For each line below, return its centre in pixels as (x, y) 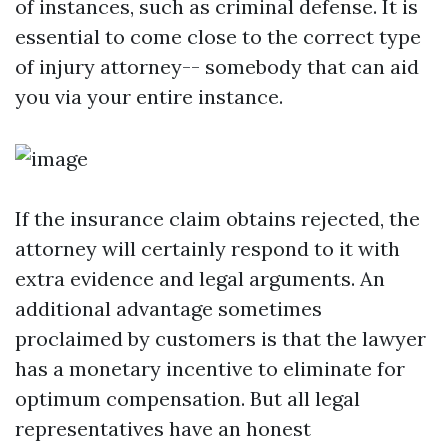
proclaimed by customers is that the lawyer (220, 338)
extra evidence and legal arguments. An (200, 278)
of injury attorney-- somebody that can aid (217, 66)
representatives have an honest (163, 428)
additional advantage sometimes (168, 308)
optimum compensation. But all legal (187, 398)
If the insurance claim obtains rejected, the (217, 218)
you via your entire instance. (149, 96)
